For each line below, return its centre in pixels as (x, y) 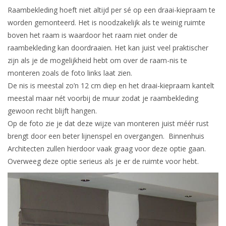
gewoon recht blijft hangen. (52, 111)
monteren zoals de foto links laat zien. (70, 73)
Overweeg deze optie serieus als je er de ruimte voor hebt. (103, 161)
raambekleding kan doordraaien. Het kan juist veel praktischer (108, 48)
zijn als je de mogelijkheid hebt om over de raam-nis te (97, 61)
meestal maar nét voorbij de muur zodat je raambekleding (103, 98)
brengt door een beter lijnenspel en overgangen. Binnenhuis (106, 136)
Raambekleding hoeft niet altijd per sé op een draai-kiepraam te (111, 10)
